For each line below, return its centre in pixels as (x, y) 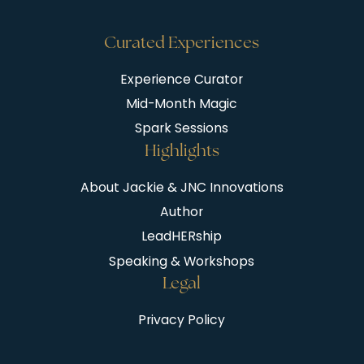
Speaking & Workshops (182, 261)
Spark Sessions (182, 128)
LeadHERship (182, 236)
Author (182, 211)
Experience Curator (182, 79)
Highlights (182, 150)
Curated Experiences (182, 42)
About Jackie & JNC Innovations (182, 187)
